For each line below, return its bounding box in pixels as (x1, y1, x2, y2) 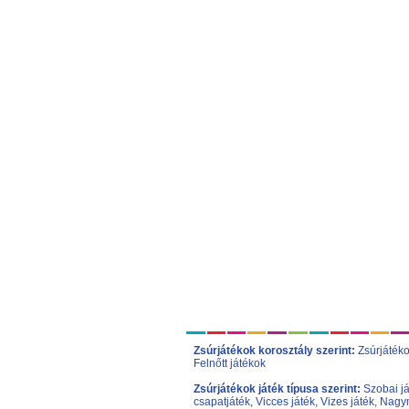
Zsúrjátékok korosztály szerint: (194, 344, 355, 357)
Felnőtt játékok (194, 357, 266, 370)
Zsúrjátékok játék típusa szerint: (194, 383, 361, 395)
